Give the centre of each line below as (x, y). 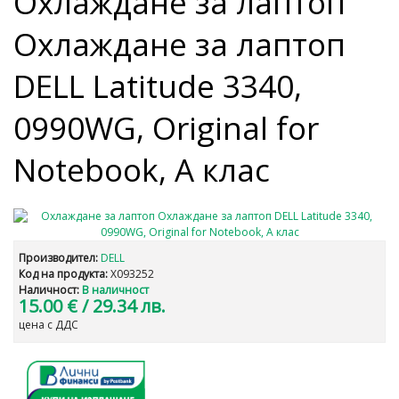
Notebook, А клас (142, 170)
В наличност (115, 290)
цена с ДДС (49, 325)
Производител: (58, 258)
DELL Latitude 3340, (158, 86)
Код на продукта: (63, 274)
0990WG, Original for (166, 128)
